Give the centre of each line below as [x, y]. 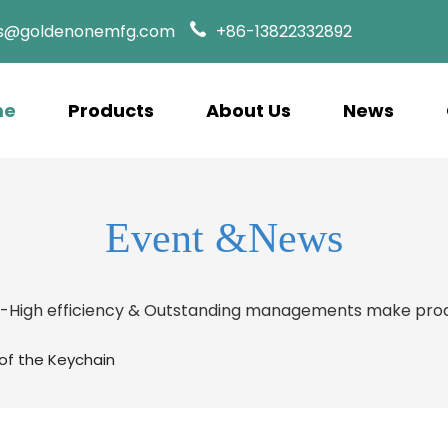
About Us [248, 110]
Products [111, 110]
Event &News [224, 238]
